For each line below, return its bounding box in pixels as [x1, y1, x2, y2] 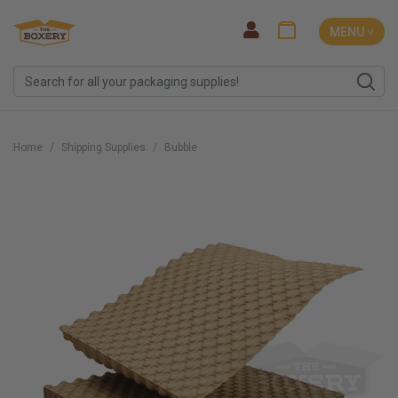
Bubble [164, 141, 197, 154]
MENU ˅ [330, 24, 374, 39]
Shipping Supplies [61, 141, 146, 154]
